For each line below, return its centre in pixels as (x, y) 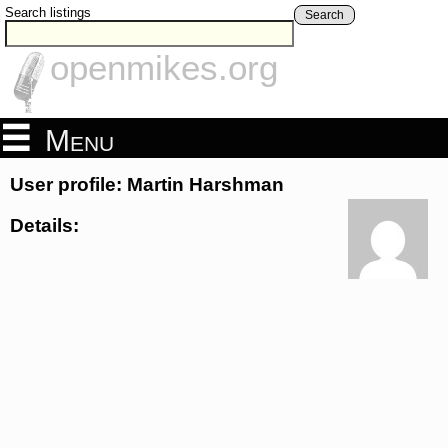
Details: (44, 225)
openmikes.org (164, 68)
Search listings (48, 12)
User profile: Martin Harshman (147, 185)
